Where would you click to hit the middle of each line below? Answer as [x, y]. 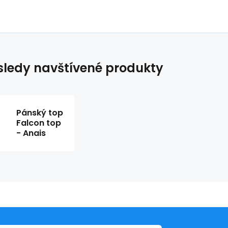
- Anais [31, 133]
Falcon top [39, 123]
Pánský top [40, 113]
